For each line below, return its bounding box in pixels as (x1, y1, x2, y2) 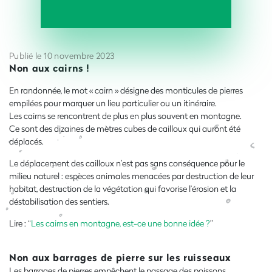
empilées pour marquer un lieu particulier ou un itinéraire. (9, 97, 219, 109)
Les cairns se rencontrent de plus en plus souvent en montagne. (9, 109, 243, 121)
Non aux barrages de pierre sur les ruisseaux (9, 250, 231, 264)
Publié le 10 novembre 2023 (9, 49, 115, 61)
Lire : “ (9, 217, 31, 229)
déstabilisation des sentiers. (9, 195, 109, 207)
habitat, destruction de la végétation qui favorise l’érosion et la (9, 182, 236, 194)
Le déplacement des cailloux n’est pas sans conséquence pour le (9, 157, 245, 169)
